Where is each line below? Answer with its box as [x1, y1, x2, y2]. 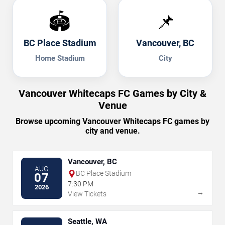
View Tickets [68, 190, 106, 198]
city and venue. [85, 126, 140, 136]
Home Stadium [35, 54, 85, 63]
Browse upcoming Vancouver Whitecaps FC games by [16, 117, 209, 127]
